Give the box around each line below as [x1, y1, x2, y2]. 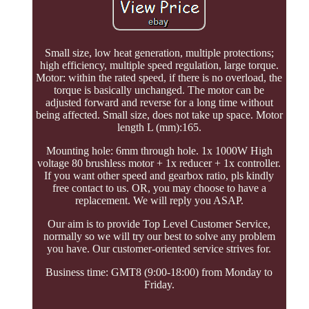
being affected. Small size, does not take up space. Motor [35, 109, 283, 121]
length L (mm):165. [117, 121, 201, 134]
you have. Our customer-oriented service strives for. [47, 243, 272, 255]
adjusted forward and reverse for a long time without [45, 97, 273, 109]
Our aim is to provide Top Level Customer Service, [48, 218, 271, 230]
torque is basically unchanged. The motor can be [54, 84, 265, 97]
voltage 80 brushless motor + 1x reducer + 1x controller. [37, 157, 281, 170]
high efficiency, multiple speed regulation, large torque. [39, 59, 279, 72]
